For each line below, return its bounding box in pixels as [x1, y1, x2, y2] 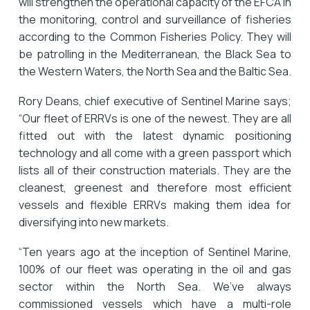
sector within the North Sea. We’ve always [19, 278, 291, 294]
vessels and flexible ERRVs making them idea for [19, 197, 291, 212]
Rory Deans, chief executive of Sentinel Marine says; [19, 93, 291, 109]
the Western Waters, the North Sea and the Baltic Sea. [19, 64, 291, 80]
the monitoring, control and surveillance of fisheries [19, 12, 291, 28]
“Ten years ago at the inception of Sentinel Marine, [19, 244, 291, 259]
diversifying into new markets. [19, 215, 169, 230]
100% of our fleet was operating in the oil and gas [19, 261, 291, 277]
